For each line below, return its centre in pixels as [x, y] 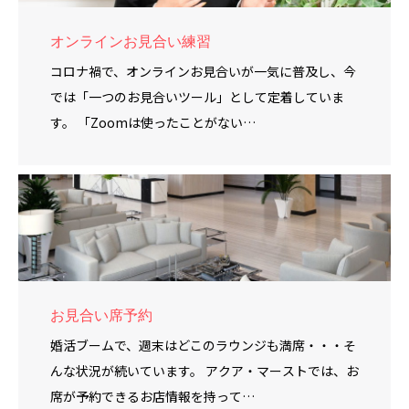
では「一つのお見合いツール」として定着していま [197, 96]
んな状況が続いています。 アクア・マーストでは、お [204, 370]
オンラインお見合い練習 [131, 41]
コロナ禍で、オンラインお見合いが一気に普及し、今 [203, 71]
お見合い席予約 [101, 315]
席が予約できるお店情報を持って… [152, 396]
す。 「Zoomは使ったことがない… [153, 122]
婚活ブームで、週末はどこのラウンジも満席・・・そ [203, 345]
